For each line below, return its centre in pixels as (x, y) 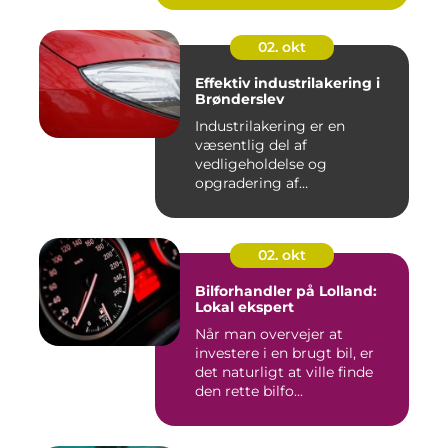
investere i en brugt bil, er (284, 353)
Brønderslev (239, 99)
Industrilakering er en (270, 126)
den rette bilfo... (249, 391)
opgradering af (247, 183)
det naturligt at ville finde (284, 372)
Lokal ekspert (244, 307)
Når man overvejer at (269, 334)
